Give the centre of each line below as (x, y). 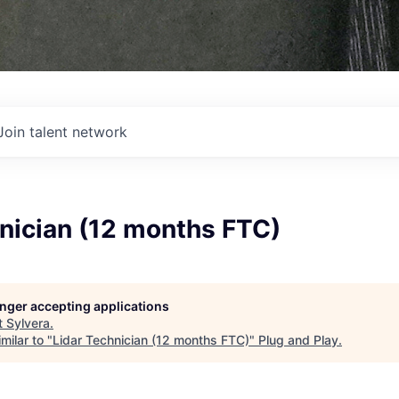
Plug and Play (298, 340)
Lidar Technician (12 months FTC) (151, 340)
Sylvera (28, 323)
